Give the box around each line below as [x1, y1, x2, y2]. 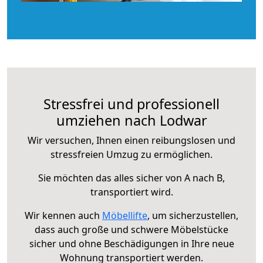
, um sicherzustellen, [147, 208, 238, 222]
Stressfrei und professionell [43, 94, 220, 113]
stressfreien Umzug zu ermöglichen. [50, 147, 213, 161]
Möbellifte [102, 208, 147, 222]
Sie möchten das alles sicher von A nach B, [38, 171, 225, 184]
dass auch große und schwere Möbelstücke [35, 222, 228, 236]
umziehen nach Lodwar [56, 110, 207, 130]
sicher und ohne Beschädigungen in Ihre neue [29, 237, 234, 250]
